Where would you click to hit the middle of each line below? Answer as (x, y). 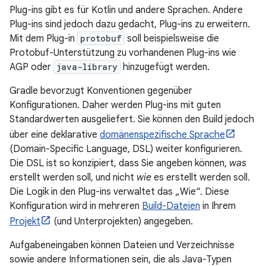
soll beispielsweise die (172, 39)
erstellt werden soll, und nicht (73, 178)
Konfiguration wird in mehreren (76, 206)
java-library (87, 67)
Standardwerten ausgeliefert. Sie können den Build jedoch (132, 119)
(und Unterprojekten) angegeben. (122, 221)
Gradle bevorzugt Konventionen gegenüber (101, 91)
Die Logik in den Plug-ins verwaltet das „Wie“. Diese (119, 192)
